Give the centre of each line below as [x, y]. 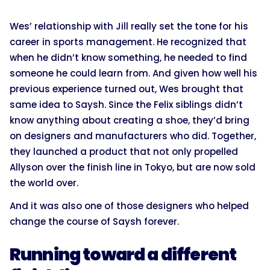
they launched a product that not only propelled [124, 151]
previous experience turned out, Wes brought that [127, 89]
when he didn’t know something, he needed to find [128, 57]
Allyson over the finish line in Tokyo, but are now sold [133, 167]
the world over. [44, 183]
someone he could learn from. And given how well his [133, 73]
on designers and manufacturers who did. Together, [133, 136]
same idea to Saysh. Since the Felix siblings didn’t [126, 104]
